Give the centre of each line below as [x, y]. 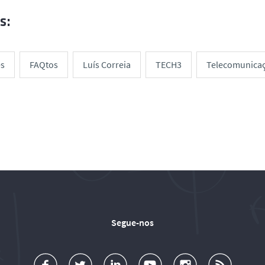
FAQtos [44, 65]
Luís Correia [107, 65]
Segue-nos [132, 223]
